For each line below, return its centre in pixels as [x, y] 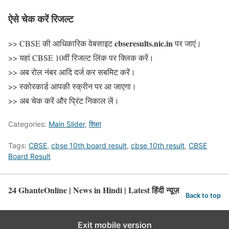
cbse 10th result [158, 146]
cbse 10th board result [89, 146]
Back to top [203, 196]
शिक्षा [95, 124]
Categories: [28, 124]
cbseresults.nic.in [144, 43]
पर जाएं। [187, 43]
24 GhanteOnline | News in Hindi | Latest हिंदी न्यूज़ [94, 190]
